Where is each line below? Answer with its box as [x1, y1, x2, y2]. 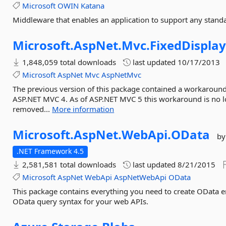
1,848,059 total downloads [20, 57, 117, 67]
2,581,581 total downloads [20, 159, 117, 169]
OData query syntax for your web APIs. [13, 196, 149, 206]
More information [52, 104, 115, 114]
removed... [13, 104, 52, 114]
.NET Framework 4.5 [17, 146, 84, 156]
